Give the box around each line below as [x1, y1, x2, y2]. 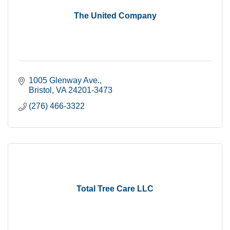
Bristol [29, 86, 52, 94]
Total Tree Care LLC [76, 184, 154, 193]
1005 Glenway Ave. [29, 76, 100, 85]
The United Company [73, 11, 157, 20]
